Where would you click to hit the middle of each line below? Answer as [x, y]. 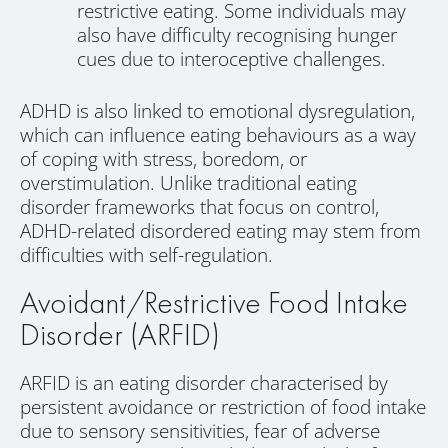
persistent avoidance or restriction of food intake [223, 407]
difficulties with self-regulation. [146, 255]
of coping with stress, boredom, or [163, 159]
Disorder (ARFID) [120, 335]
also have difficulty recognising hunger [237, 34]
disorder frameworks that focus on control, [199, 207]
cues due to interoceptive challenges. [231, 58]
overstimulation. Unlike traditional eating [188, 183]
